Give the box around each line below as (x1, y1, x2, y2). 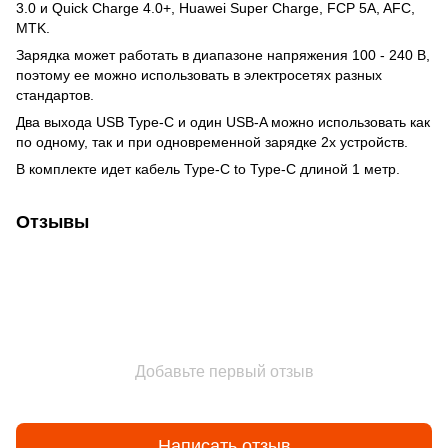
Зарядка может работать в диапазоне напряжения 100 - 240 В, (16, 46, 430, 63)
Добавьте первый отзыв (134, 362, 314, 380)
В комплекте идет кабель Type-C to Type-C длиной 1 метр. (16, 160, 400, 177)
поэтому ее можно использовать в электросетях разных (16, 66, 382, 83)
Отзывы (16, 211, 89, 232)
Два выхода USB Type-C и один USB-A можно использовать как (16, 113, 430, 130)
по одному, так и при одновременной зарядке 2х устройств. (16, 133, 408, 150)
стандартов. (16, 86, 94, 103)
